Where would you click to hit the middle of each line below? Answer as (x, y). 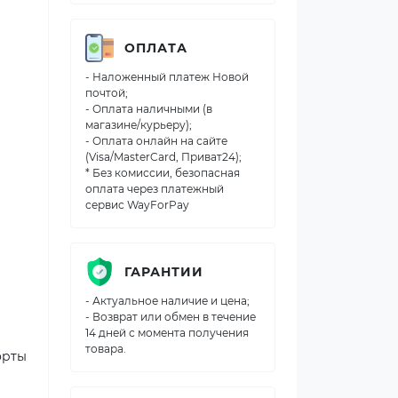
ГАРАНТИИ (164, 271)
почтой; (107, 93)
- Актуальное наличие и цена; (167, 301)
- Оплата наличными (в (149, 109)
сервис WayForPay (137, 205)
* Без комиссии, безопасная (163, 173)
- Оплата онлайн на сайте (156, 141)
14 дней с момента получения (167, 333)
